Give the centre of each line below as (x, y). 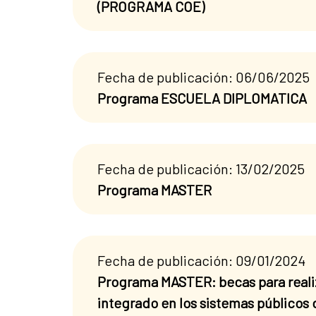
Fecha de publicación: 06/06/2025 (203, 77)
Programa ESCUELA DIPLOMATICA (202, 98)
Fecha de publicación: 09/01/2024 (201, 260)
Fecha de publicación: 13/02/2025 (201, 168)
